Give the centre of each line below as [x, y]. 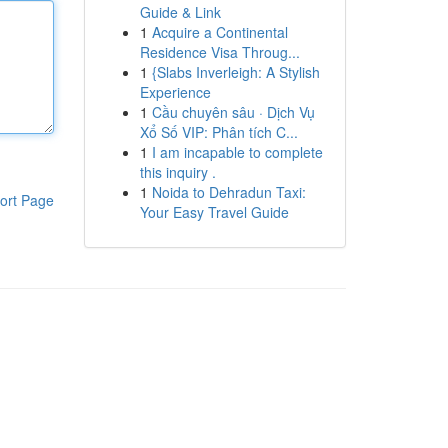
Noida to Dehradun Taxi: [228, 192]
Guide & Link [180, 12]
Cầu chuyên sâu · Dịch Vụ [233, 112]
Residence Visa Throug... [219, 52]
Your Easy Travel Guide [214, 212]
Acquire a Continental [219, 32]
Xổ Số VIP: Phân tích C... [218, 132]
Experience [175, 92]
